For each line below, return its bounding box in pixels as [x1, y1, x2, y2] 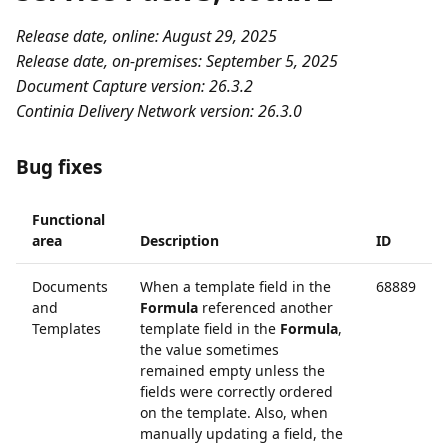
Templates [32, 319, 101, 338]
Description [140, 231, 219, 250]
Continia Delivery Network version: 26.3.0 [16, 100, 302, 122]
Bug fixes [16, 154, 102, 180]
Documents [32, 277, 108, 296]
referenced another [198, 298, 333, 317]
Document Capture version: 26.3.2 [16, 75, 253, 97]
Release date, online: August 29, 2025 [16, 25, 277, 47]
